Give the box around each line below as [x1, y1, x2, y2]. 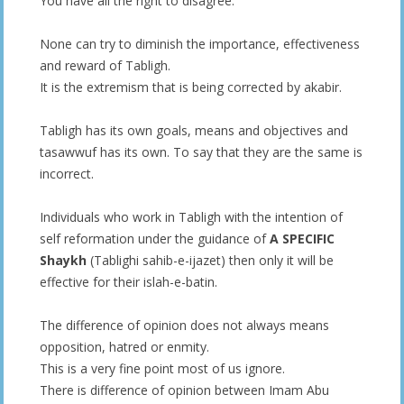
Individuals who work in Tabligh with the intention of [40, 207, 343, 225]
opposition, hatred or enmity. [40, 337, 209, 355]
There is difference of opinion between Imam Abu [40, 381, 329, 399]
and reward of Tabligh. [40, 56, 170, 74]
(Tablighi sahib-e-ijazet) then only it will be [87, 251, 334, 269]
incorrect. [40, 164, 94, 182]
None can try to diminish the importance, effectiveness [40, 34, 360, 52]
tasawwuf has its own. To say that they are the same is [40, 142, 363, 161]
